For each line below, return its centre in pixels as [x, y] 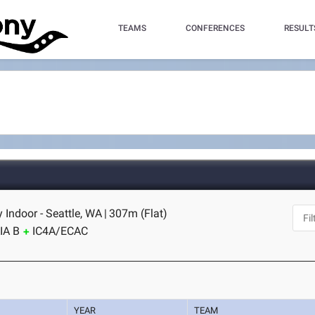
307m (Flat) [139, 213]
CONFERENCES [215, 28]
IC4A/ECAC [60, 231]
